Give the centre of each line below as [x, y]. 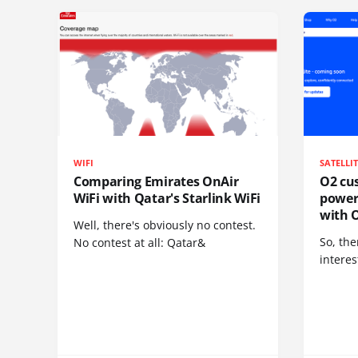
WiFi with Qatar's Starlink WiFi [167, 199]
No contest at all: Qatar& [139, 243]
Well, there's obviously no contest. [165, 225]
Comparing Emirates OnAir [156, 182]
